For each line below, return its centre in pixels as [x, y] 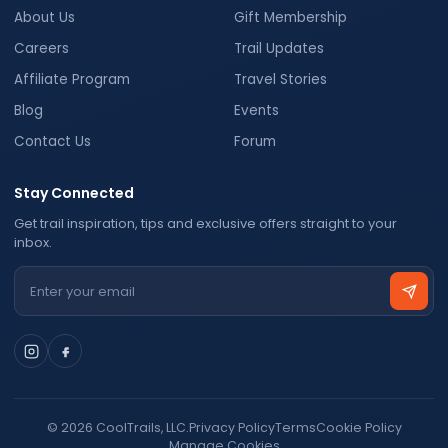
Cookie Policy [358, 427]
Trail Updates [279, 48]
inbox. [33, 242]
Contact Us [52, 141]
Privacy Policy [231, 427]
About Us [44, 17]
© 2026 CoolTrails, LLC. [117, 427]
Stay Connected [74, 193]
